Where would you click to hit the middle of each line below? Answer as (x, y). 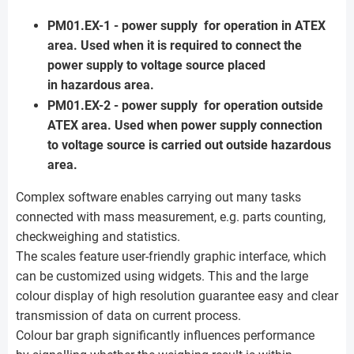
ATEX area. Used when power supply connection (185, 125)
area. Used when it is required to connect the (175, 45)
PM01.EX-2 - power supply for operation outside (185, 105)
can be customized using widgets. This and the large (162, 276)
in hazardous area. (101, 85)
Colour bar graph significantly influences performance (165, 335)
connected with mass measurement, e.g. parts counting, (171, 217)
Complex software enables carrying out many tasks (158, 197)
